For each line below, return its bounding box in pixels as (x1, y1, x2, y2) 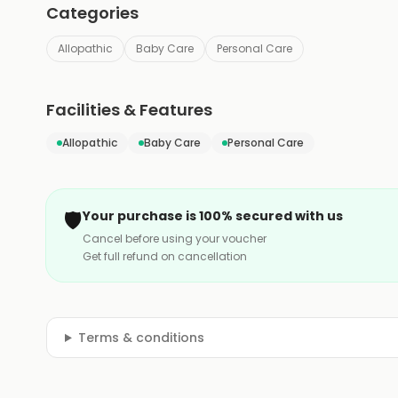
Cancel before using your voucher (83, 231, 267, 246)
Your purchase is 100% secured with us (83, 207, 343, 225)
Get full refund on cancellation (83, 249, 247, 264)
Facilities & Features (46, 99, 212, 121)
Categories (46, 2, 139, 24)
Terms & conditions (77, 329, 204, 346)
